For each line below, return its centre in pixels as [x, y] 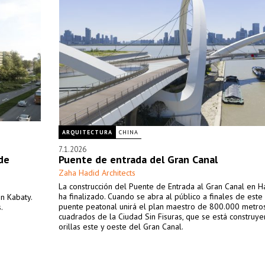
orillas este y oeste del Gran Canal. [121, 227]
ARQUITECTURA [87, 132]
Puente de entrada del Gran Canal [138, 159]
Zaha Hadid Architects [97, 173]
